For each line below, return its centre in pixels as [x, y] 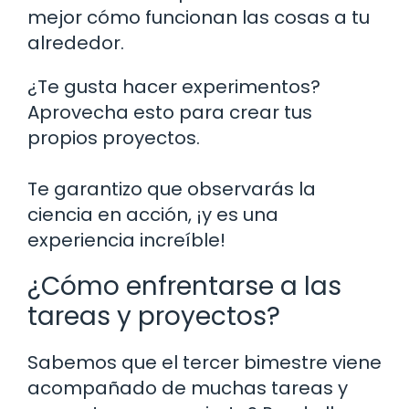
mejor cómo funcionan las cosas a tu [199, 17]
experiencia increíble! [126, 240]
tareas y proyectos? [154, 316]
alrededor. [76, 42]
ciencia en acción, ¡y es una [153, 214]
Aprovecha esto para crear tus [170, 112]
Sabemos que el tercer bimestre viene [204, 362]
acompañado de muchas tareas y [188, 388]
